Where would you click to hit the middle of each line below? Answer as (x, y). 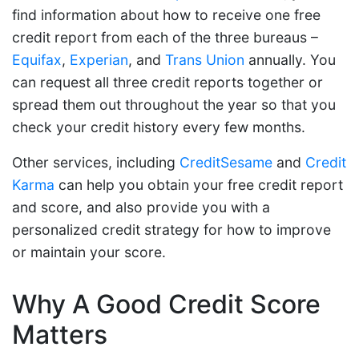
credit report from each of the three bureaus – (165, 38)
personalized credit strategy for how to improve (171, 230)
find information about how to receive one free (166, 15)
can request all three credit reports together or (167, 83)
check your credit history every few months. (159, 127)
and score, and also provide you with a (141, 208)
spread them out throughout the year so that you (174, 105)
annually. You (290, 60)
